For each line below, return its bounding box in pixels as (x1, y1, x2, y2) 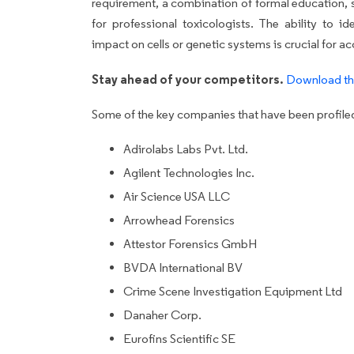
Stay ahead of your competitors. (92, 70, 284, 87)
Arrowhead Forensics (123, 212, 235, 228)
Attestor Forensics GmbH (123, 235, 257, 251)
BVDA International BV (123, 259, 243, 275)
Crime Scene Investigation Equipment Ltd (123, 283, 342, 299)
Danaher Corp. (123, 307, 201, 322)
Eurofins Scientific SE (123, 330, 235, 346)
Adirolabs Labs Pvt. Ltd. (123, 141, 248, 156)
